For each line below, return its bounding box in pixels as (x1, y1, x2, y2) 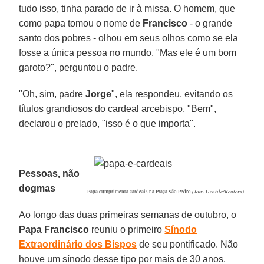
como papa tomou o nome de (19, 18, 143, 28)
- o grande (187, 18, 233, 28)
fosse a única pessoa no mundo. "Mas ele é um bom (19, 47, 237, 58)
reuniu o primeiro (89, 224, 165, 235)
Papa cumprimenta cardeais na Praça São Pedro (87, 187, 191, 195)
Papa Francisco (19, 224, 90, 235)
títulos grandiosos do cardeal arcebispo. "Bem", (19, 103, 217, 114)
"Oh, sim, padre (19, 88, 86, 99)
